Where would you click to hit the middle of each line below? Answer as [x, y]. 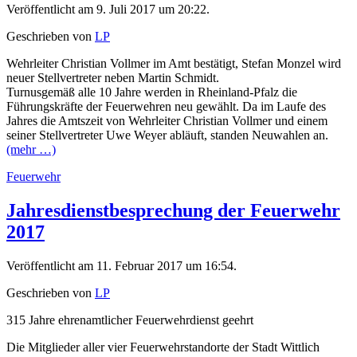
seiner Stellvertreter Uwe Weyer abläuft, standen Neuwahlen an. [167, 135]
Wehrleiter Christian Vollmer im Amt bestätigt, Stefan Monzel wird [174, 64]
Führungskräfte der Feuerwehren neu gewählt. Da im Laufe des [166, 107]
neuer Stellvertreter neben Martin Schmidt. [113, 78]
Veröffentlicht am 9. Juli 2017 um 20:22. [108, 10]
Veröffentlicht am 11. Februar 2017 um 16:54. [122, 266]
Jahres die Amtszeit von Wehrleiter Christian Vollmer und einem [167, 121]
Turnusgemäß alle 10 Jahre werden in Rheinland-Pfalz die [152, 92]
